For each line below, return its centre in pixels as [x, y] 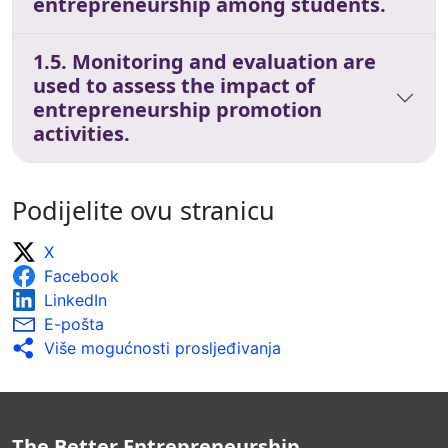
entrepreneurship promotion [177, 109]
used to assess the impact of [174, 85]
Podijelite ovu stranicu [143, 209]
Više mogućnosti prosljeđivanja [162, 347]
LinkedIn [75, 299]
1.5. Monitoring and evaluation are [204, 61]
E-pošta [74, 323]
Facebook [81, 275]
